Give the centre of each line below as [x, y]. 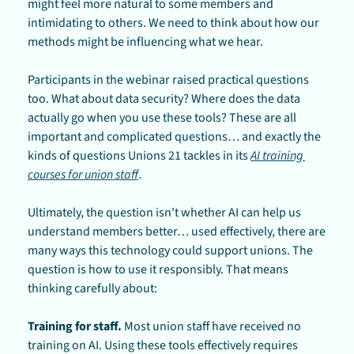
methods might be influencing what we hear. [145, 41]
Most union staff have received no [211, 326]
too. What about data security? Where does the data [164, 98]
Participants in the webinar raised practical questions [168, 79]
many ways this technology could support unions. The [170, 250]
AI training [277, 155]
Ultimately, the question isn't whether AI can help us [164, 212]
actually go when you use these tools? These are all [162, 117]
